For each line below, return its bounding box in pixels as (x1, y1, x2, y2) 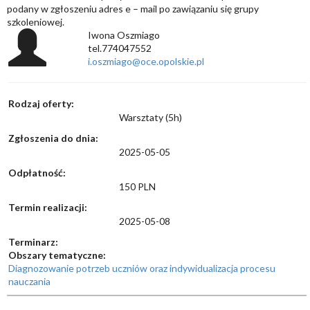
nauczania (8, 275, 51, 287)
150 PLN (119, 181, 156, 192)
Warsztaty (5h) (119, 111, 182, 123)
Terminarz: (8, 236, 58, 248)
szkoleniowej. (7, 16, 64, 28)
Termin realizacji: (8, 201, 87, 213)
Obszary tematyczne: (8, 249, 106, 261)
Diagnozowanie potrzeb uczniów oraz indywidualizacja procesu (8, 262, 275, 274)
